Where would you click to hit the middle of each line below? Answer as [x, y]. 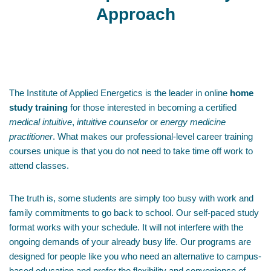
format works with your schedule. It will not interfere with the [126, 227]
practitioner [31, 136]
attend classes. [39, 165]
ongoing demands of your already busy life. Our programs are [130, 242]
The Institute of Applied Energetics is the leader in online [119, 93]
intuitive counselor [112, 122]
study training [38, 107]
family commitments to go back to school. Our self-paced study [134, 213]
